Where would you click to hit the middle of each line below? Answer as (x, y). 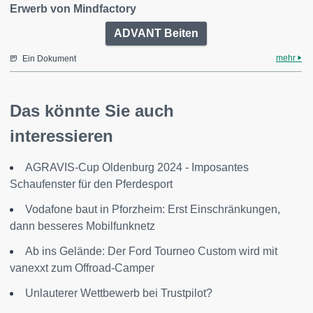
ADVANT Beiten (156, 33)
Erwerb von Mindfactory (73, 9)
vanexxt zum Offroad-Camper (82, 268)
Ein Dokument (49, 59)
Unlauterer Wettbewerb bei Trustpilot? (119, 293)
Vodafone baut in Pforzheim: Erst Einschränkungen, (153, 209)
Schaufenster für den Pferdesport (91, 184)
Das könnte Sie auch (92, 111)
